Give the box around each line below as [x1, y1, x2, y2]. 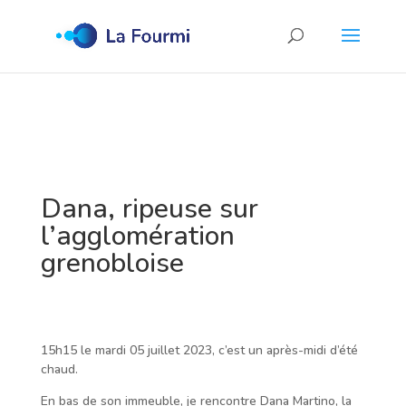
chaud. [40, 361, 78, 378]
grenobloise [40, 245, 184, 282]
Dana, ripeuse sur [40, 190, 258, 227]
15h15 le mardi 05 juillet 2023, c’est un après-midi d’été [40, 342, 358, 359]
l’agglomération [40, 217, 235, 255]
